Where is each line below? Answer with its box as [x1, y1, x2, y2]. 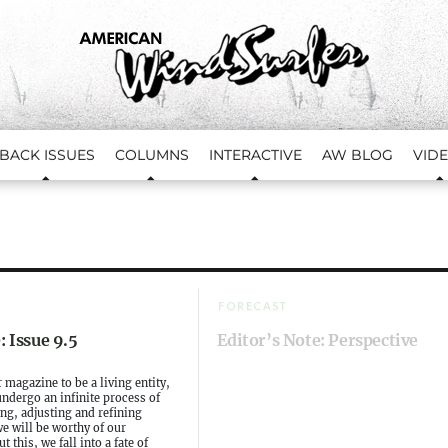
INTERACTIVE [209, 146, 302, 164]
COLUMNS [115, 146, 189, 164]
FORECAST [218, 299, 289, 312]
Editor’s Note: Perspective [217, 330, 419, 350]
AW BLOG [322, 146, 393, 164]
